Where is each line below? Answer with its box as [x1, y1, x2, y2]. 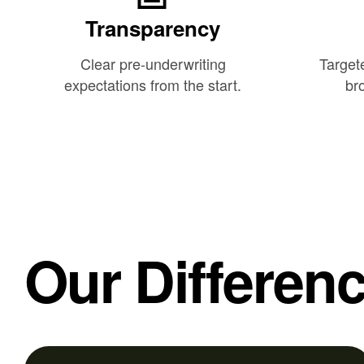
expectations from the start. [64, 74, 242, 96]
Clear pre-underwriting [80, 53, 226, 75]
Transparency [85, 13, 221, 44]
